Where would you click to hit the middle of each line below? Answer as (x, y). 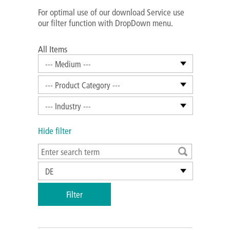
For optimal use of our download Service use (111, 12)
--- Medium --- (68, 64)
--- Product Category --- (83, 85)
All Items (53, 49)
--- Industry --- (68, 106)
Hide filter (55, 131)
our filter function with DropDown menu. (106, 23)
